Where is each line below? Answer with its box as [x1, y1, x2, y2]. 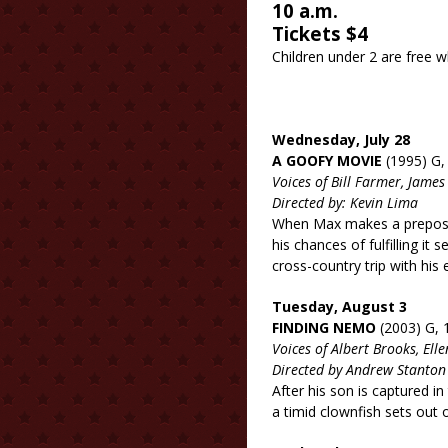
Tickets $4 [272, 21, 373, 46]
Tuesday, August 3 [272, 297, 407, 316]
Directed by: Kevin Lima [272, 193, 418, 212]
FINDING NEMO [272, 318, 376, 337]
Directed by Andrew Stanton [272, 360, 446, 379]
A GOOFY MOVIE [272, 151, 382, 170]
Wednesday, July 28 [272, 130, 410, 149]
